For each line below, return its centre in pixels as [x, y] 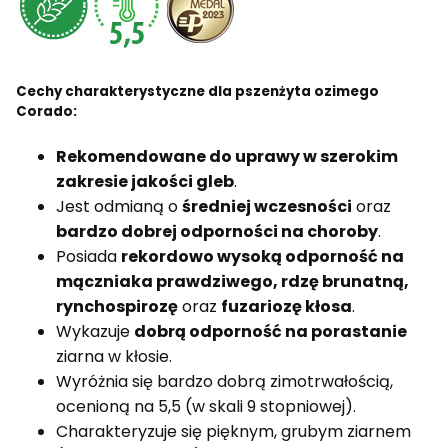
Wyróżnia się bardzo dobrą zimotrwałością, [224, 381]
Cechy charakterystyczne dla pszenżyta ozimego [197, 91]
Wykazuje [95, 331]
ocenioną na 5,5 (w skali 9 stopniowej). [206, 406]
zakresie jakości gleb [145, 181]
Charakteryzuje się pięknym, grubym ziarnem [233, 431]
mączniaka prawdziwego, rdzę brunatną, [232, 281]
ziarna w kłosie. [114, 356]
